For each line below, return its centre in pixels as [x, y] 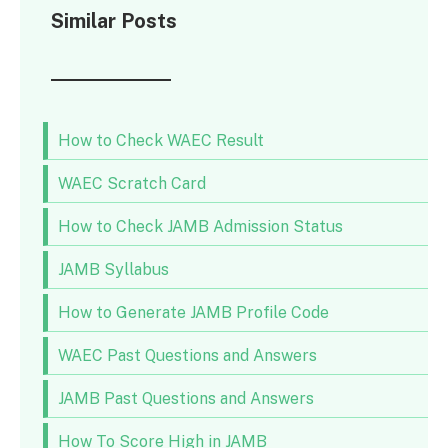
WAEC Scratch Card [131, 183]
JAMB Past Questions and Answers [185, 398]
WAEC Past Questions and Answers [187, 355]
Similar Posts [113, 20]
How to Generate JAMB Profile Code [193, 312]
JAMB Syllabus [113, 269]
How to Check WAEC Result [162, 140]
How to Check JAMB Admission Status [200, 226]
